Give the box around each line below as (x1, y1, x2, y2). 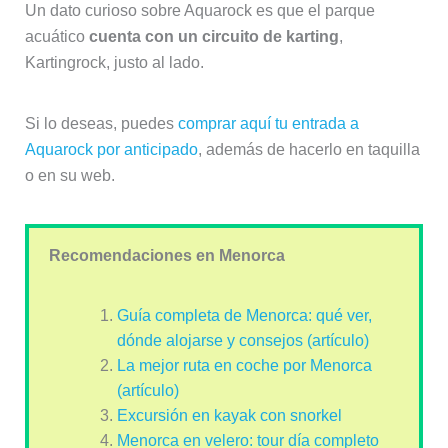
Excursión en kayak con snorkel (116, 407, 342, 425)
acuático (24, 28, 89, 46)
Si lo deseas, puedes (24, 115, 178, 133)
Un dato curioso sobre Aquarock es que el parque (24, 2, 375, 20)
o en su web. (24, 167, 115, 185)
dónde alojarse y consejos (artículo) (116, 332, 369, 350)
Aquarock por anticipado (24, 141, 198, 159)
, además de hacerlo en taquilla (197, 141, 420, 159)
